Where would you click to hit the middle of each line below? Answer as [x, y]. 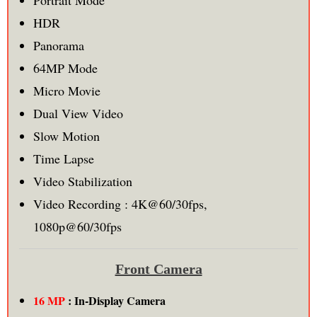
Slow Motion [66, 136]
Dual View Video [78, 114]
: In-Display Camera [116, 301]
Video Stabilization [82, 181]
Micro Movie [67, 91]
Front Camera [158, 269]
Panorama [58, 46]
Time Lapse [63, 159]
